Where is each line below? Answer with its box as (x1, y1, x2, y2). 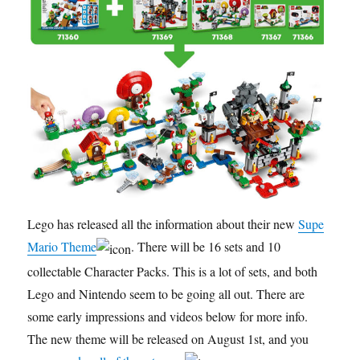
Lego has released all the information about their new (27, 215, 299, 233)
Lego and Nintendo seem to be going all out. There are (27, 284, 305, 302)
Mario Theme (27, 238, 97, 256)
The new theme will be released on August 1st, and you (27, 329, 309, 347)
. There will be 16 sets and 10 (131, 238, 281, 256)
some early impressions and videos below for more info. (27, 307, 309, 325)
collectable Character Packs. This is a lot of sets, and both (27, 262, 318, 280)
